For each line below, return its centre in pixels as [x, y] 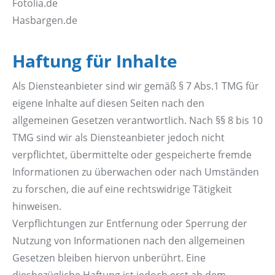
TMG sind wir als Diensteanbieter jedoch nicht [118, 138]
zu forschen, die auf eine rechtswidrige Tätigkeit [122, 189]
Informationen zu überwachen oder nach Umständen [136, 172]
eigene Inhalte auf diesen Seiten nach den [108, 103]
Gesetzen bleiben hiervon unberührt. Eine [109, 258]
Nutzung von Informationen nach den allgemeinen [129, 241]
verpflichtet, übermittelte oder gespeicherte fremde [132, 155]
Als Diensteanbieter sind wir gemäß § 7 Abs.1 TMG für [136, 86]
